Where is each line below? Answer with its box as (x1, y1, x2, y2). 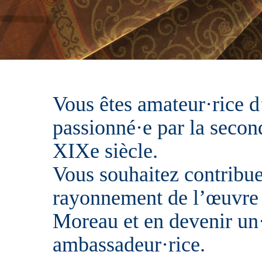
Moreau (53, 209, 123, 233)
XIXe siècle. (53, 139, 158, 163)
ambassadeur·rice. (53, 233, 205, 256)
